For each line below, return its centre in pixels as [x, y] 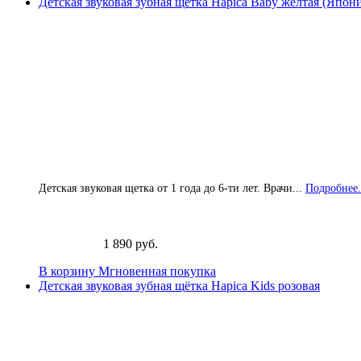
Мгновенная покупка [157, 271]
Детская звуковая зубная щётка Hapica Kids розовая [179, 285]
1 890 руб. [131, 243]
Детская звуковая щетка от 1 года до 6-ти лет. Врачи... [170, 188]
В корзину [68, 271]
